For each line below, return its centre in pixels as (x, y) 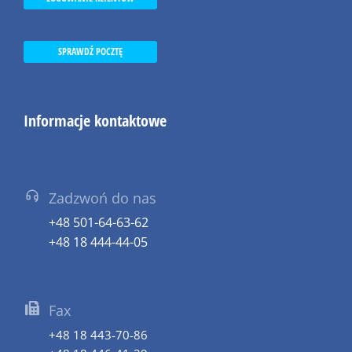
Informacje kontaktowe (95, 120)
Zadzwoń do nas (103, 198)
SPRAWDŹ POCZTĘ (90, 51)
